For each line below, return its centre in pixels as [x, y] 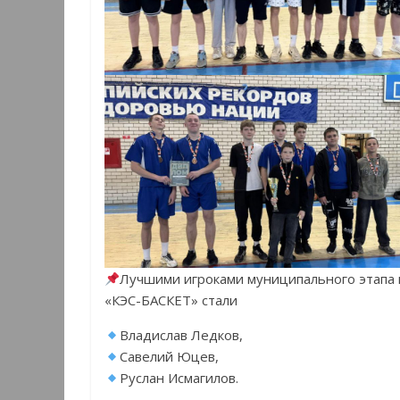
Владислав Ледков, [182, 335]
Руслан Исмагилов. [179, 378]
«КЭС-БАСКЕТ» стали [171, 300]
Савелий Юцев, [170, 357]
